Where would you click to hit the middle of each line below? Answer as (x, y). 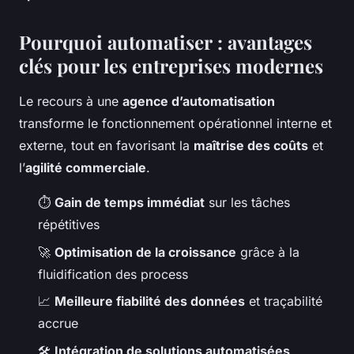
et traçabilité (284, 301)
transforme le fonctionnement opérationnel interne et (175, 124)
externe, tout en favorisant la (106, 146)
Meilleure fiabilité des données (150, 301)
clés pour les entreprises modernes (171, 66)
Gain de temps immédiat (130, 203)
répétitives (69, 225)
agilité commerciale (86, 168)
